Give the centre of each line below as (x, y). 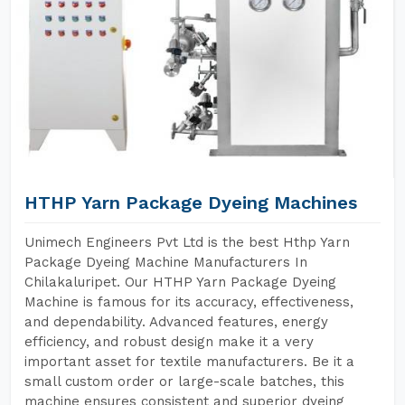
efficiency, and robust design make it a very (169, 342)
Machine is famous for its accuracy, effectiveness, (189, 302)
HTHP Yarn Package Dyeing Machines (191, 202)
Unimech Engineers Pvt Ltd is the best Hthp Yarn (187, 242)
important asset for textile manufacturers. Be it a (189, 362)
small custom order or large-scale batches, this (184, 381)
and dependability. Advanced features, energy (176, 322)
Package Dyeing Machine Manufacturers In (166, 262)
